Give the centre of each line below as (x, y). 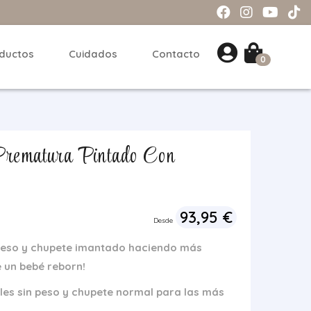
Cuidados (93, 54)
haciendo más (165, 247)
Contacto (176, 54)
